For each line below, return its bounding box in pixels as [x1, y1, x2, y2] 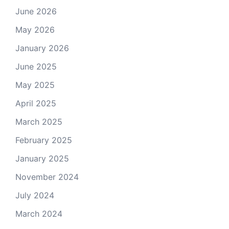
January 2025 [15, 153, 69, 164]
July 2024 [15, 190, 54, 201]
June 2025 [15, 61, 57, 72]
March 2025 [15, 117, 62, 127]
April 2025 [15, 98, 56, 109]
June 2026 [15, 6, 57, 17]
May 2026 [15, 25, 55, 35]
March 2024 [15, 209, 62, 219]
